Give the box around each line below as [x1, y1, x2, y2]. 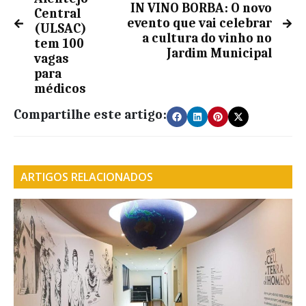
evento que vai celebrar [127, 16, 272, 31]
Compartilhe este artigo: [14, 107, 167, 123]
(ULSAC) [34, 21, 87, 37]
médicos [34, 81, 86, 97]
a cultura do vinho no [142, 31, 272, 46]
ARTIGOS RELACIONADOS [20, 169, 153, 185]
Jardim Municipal [167, 46, 272, 61]
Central [34, 6, 81, 22]
